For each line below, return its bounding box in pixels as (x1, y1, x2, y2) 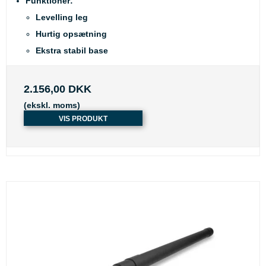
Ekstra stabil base (36, 45, 108, 55)
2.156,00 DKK (24, 83, 91, 95)
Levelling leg (36, 12, 88, 22)
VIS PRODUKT (59, 114, 107, 123)
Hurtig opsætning (36, 28, 107, 39)
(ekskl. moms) (24, 100, 80, 110)
